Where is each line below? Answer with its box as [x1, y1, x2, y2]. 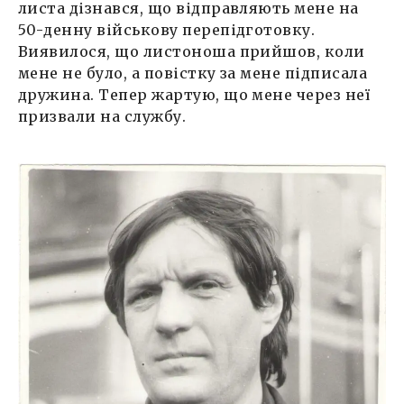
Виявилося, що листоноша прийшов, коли [18, 42, 365, 60]
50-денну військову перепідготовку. [18, 21, 316, 39]
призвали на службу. [18, 107, 190, 125]
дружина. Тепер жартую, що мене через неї [18, 86, 371, 104]
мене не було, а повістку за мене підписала [18, 64, 368, 82]
